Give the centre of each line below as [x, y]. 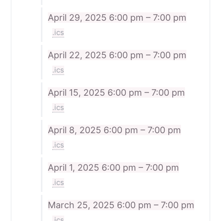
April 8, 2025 [75, 130]
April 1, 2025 [74, 168]
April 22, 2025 [78, 55]
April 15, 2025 [77, 93]
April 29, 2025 [78, 18]
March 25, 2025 [82, 205]
